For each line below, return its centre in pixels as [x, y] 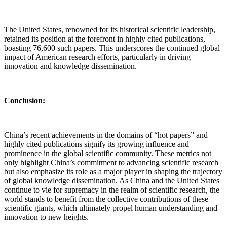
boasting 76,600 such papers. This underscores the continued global [112, 48]
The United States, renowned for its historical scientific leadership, [110, 30]
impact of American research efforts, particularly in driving [97, 57]
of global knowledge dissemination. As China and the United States [112, 181]
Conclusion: [25, 101]
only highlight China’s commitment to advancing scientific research [111, 163]
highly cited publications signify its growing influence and [97, 144]
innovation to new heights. [46, 217]
